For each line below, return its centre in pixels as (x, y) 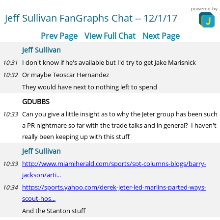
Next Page (161, 36)
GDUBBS (36, 101)
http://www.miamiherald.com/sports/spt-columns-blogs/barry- (114, 164)
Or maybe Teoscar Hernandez (66, 75)
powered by (204, 9)
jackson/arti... (41, 175)
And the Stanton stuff (54, 211)
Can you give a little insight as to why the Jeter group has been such (120, 114)
